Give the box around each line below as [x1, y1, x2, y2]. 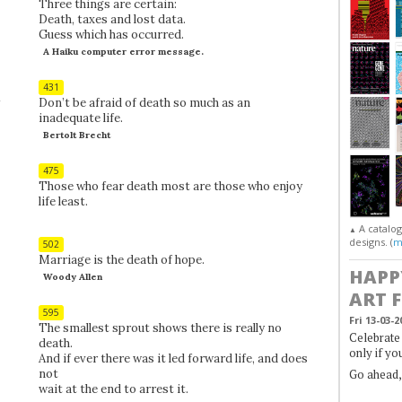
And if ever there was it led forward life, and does [38, 350, 308, 366]
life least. [38, 193, 88, 209]
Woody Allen [42, 270, 102, 283]
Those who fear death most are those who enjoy [38, 178, 302, 194]
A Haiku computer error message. [42, 45, 204, 57]
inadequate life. [38, 109, 123, 126]
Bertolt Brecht [42, 128, 110, 141]
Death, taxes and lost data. [38, 11, 186, 27]
